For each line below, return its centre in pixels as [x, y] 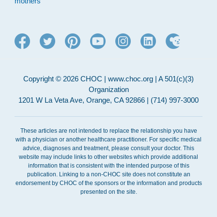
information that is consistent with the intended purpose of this [108, 166]
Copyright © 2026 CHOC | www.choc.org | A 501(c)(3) [108, 79]
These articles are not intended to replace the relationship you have [108, 131]
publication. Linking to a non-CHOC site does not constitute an [108, 175]
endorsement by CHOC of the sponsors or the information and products [108, 183]
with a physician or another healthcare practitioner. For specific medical [108, 140]
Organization [108, 90]
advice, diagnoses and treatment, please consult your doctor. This [108, 148]
